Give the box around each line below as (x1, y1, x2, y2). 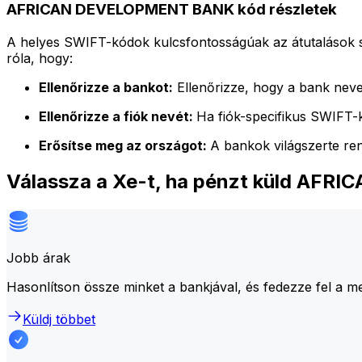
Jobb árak (6, 249, 70, 266)
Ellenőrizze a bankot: (39, 78, 173, 95)
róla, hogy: (6, 49, 73, 66)
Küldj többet (23, 310, 95, 327)
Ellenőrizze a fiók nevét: (39, 107, 196, 124)
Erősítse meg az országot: (39, 137, 210, 154)
